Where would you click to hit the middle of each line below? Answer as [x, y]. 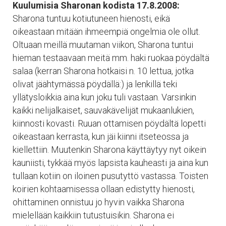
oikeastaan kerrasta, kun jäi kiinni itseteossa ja [101, 136]
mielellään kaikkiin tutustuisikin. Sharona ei [93, 215]
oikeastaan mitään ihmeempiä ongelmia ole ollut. [106, 31]
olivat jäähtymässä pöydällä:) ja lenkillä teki [95, 84]
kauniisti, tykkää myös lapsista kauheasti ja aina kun [110, 162]
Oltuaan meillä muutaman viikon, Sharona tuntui [103, 44]
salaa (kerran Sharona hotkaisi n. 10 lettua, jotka [103, 71]
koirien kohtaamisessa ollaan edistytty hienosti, [104, 189]
